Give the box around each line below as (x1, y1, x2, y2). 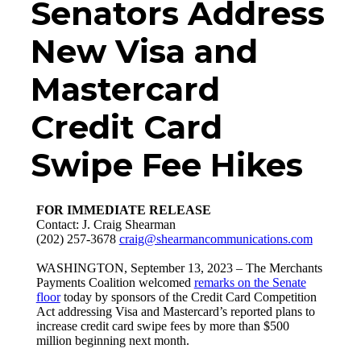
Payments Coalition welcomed (35, 275, 194, 289)
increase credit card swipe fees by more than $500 (35, 318, 289, 333)
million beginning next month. (35, 333, 189, 347)
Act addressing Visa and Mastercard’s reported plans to (35, 304, 315, 318)
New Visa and (31, 31, 259, 71)
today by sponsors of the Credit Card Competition (60, 289, 317, 304)
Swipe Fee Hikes (31, 144, 304, 185)
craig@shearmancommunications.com (118, 231, 313, 246)
